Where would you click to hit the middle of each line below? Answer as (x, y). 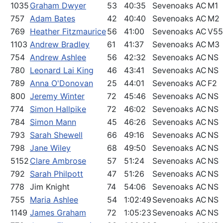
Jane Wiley (50, 148)
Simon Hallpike (58, 109)
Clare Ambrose (58, 161)
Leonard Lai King (62, 70)
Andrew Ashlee (58, 57)
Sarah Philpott (56, 174)
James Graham (58, 213)
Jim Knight (50, 187)
